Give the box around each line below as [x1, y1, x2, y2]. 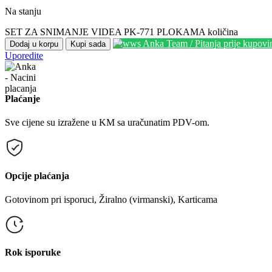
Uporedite [5, 50, 43, 61]
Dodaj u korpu [10, 39, 58, 49]
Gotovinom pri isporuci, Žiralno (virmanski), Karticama [5, 194, 217, 205]
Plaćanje [5, 93, 40, 104]
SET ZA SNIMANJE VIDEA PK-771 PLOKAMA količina [5, 26, 238, 37]
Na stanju [5, 5, 41, 16]
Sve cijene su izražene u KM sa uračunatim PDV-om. [5, 117, 209, 128]
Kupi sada [70, 39, 106, 49]
